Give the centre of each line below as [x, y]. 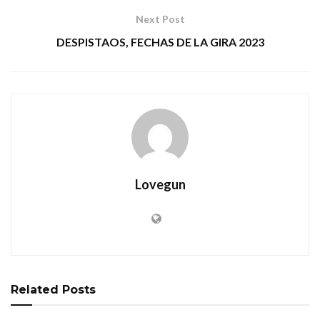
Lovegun [160, 185]
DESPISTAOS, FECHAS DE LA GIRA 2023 [160, 42]
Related [35, 290]
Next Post [160, 19]
